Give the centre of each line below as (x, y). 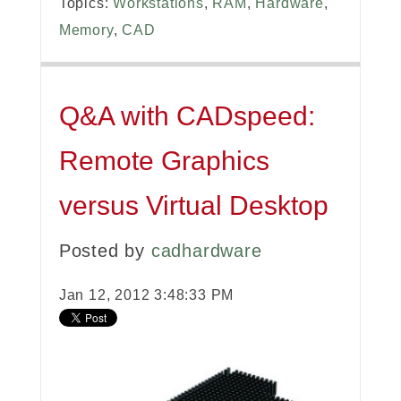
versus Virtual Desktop (193, 206)
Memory (86, 30)
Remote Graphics (164, 161)
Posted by (105, 251)
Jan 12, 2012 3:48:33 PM (146, 295)
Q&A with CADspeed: (187, 116)
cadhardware (206, 251)
